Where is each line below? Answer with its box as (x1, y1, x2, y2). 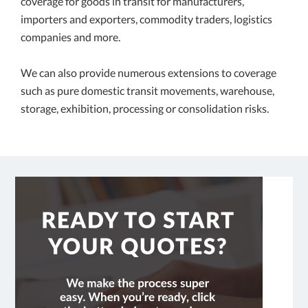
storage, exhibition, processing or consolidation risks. (21, 102, 269, 115)
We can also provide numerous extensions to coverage (21, 66, 276, 80)
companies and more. (21, 30, 120, 44)
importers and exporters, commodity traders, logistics (21, 12, 272, 26)
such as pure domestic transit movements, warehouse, (21, 84, 274, 98)
